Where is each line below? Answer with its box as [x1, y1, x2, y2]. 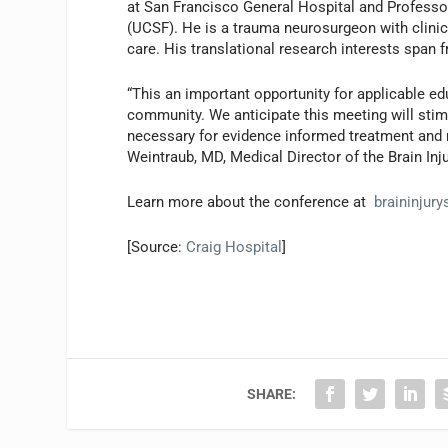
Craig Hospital [186, 237, 283, 256]
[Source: [127, 237, 187, 256]
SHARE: [247, 385, 297, 402]
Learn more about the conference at [127, 192, 375, 211]
